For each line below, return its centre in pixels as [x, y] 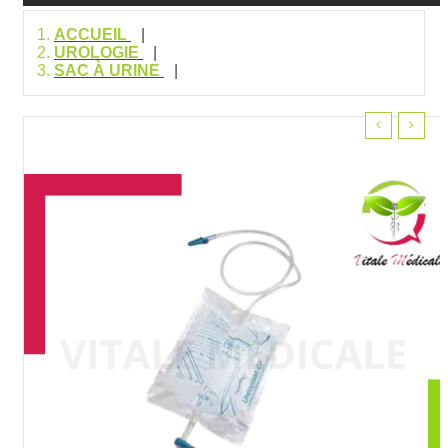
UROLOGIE [96, 52]
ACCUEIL [90, 34]
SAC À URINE [107, 70]
